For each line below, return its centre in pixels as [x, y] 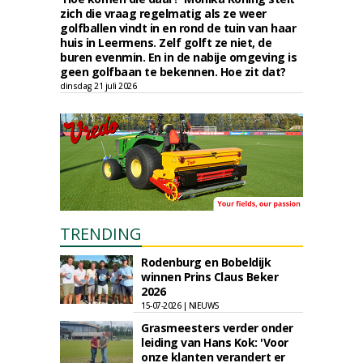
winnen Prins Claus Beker [209, 277]
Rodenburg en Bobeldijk [206, 262]
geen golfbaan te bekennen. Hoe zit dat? [173, 72]
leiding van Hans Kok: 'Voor [215, 342]
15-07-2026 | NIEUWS [180, 305]
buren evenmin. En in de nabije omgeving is [178, 57]
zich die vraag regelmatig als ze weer [163, 13]
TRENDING [101, 234]
